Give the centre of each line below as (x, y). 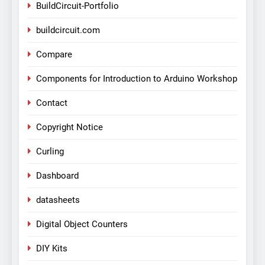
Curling (50, 152)
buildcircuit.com (68, 30)
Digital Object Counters (82, 224)
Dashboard (57, 176)
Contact (52, 103)
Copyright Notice (70, 127)
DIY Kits (52, 249)
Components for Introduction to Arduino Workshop (137, 79)
